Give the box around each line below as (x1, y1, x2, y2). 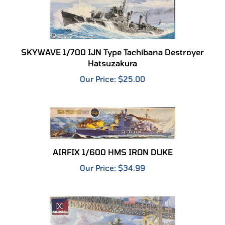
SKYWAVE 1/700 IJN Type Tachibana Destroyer (21, 36, 204, 46)
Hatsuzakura (88, 47, 137, 57)
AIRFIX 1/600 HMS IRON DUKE (52, 136, 173, 146)
